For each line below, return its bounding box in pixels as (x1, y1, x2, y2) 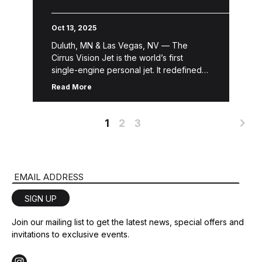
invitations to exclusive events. (12, 229, 129, 239)
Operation (51, 5, 124, 22)
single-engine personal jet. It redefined (51, 65, 202, 75)
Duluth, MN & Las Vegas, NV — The (51, 40, 188, 50)
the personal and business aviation (51, 77, 185, 87)
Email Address (11, 170, 74, 182)
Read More (51, 82, 92, 91)
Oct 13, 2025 (51, 23, 96, 32)
